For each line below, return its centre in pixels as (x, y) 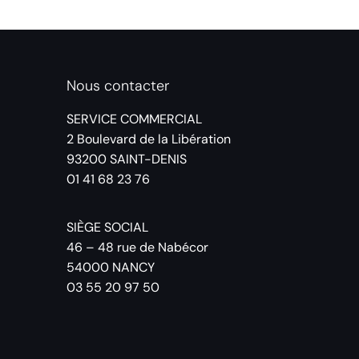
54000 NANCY (110, 267)
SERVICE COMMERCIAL (134, 119)
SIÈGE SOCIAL (107, 227)
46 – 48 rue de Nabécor (137, 247)
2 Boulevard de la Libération (148, 139)
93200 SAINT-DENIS (126, 159)
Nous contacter (118, 85)
